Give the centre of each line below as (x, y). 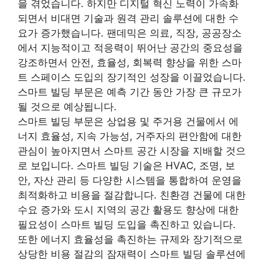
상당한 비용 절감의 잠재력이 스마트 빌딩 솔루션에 (132, 254)
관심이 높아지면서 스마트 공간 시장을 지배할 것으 (132, 151)
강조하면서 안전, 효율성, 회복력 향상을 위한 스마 (130, 62)
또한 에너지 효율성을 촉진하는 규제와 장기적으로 (130, 239)
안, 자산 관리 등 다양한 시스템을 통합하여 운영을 (130, 180)
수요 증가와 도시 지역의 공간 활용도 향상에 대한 (128, 209)
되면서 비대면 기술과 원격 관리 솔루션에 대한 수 (128, 18)
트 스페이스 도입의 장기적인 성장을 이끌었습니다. (132, 77)
